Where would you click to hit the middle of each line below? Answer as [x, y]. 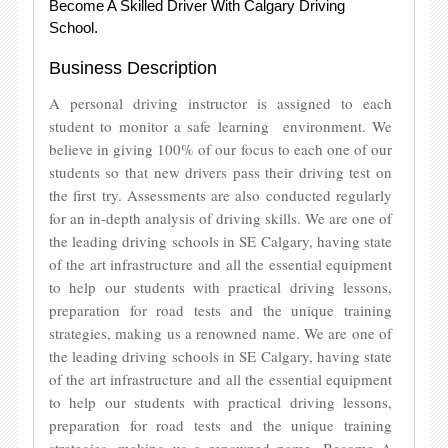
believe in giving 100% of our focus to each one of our [220, 149]
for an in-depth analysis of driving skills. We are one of [220, 218]
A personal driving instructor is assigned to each [220, 103]
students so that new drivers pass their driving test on [220, 172]
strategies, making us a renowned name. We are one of [220, 333]
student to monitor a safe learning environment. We [220, 126]
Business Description [132, 68]
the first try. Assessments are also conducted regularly [220, 195]
